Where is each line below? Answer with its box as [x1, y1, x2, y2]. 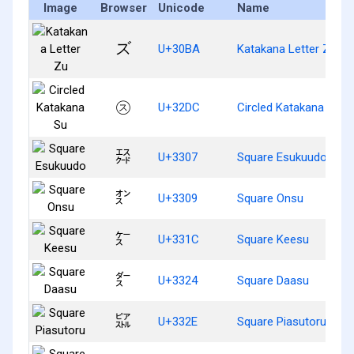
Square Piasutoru [237, 314, 326, 329]
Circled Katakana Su [237, 100, 341, 115]
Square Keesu [237, 232, 309, 247]
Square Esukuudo [237, 149, 327, 164]
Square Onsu [237, 190, 303, 205]
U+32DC [158, 100, 200, 115]
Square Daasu [237, 273, 309, 288]
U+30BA [158, 41, 200, 56]
